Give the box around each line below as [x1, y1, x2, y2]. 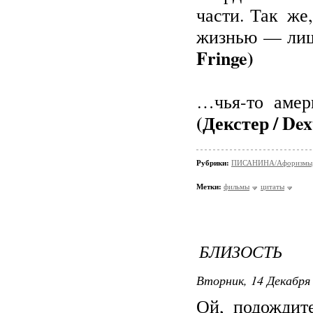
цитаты [261, 182, 284, 191]
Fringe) [196, 45, 254, 71]
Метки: [196, 182, 221, 191]
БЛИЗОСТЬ [199, 240, 282, 262]
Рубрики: [196, 159, 231, 167]
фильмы [224, 182, 249, 191]
